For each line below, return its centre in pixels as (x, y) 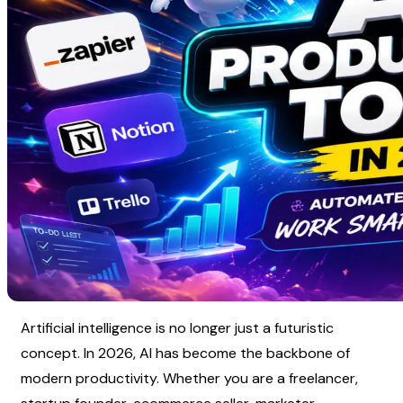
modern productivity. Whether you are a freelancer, (189, 378)
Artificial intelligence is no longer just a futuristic (177, 327)
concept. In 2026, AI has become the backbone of (185, 353)
